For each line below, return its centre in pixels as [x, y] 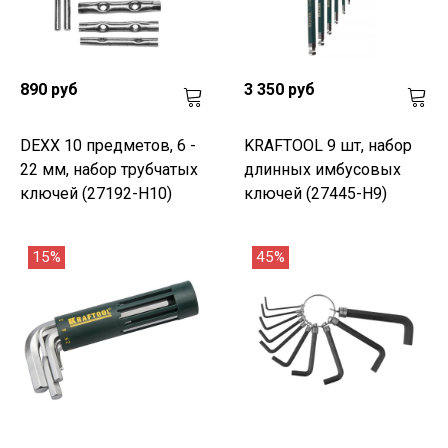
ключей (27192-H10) [96, 193]
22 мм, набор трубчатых [109, 169]
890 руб [49, 89]
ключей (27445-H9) [315, 193]
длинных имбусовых [322, 169]
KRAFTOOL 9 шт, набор [328, 145]
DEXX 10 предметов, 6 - [108, 145]
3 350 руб [279, 89]
